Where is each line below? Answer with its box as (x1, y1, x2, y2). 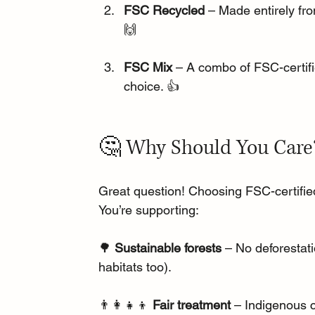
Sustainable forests (115, 240, 222, 255)
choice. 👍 (124, 78, 180, 94)
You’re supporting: (98, 202, 200, 217)
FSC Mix (124, 59, 173, 75)
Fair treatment (153, 297, 231, 312)
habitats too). (98, 259, 172, 274)
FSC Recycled (124, 2, 205, 18)
